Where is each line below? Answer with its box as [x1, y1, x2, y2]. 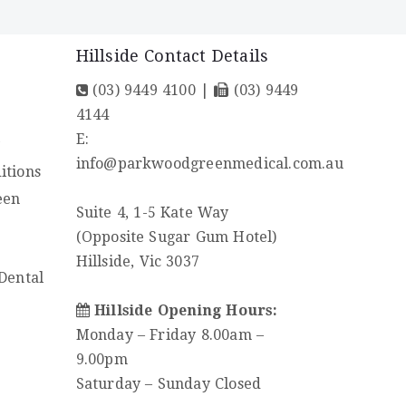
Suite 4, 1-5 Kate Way [75, 203, 229, 221]
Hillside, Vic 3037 [75, 252, 200, 270]
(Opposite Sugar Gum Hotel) [75, 227, 277, 246]
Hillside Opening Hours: [93, 301, 278, 319]
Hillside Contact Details [75, 45, 269, 65]
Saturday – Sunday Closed [75, 374, 262, 392]
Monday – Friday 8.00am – [75, 325, 265, 343]
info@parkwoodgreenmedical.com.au [75, 154, 343, 172]
